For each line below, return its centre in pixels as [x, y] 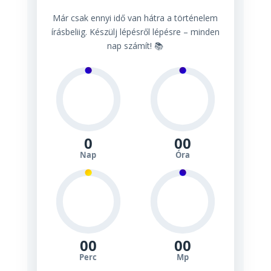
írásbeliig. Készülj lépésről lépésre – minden [135, 32]
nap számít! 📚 [135, 46]
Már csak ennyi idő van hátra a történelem [135, 18]
